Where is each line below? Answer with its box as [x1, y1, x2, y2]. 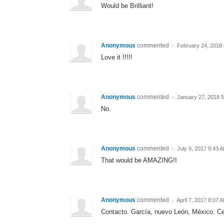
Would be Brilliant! [101, 1, 153, 9]
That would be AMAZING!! [101, 156, 177, 164]
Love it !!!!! [101, 53, 132, 61]
